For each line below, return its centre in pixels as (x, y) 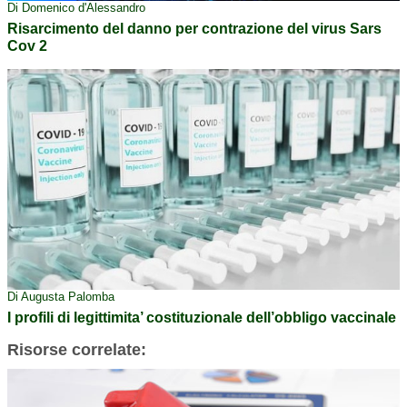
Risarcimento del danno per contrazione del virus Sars (194, 28)
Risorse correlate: (77, 350)
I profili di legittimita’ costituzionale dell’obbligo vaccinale (202, 318)
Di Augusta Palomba (61, 297)
